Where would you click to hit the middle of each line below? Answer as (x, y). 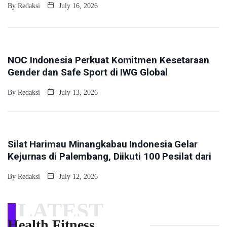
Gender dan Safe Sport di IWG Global (88, 72)
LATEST (61, 211)
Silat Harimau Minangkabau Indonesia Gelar (103, 144)
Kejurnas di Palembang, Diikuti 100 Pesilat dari (110, 156)
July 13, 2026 (77, 92)
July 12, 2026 (77, 176)
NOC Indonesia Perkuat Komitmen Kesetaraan (108, 60)
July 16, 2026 (77, 6)
